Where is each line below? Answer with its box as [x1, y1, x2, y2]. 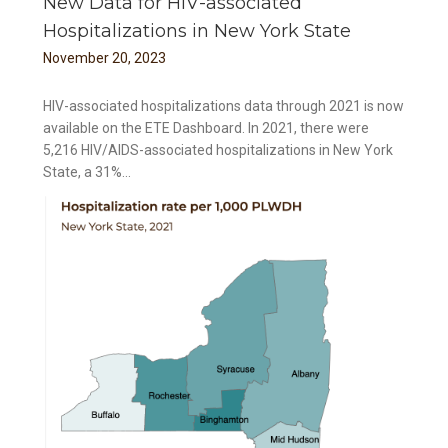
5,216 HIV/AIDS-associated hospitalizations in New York [43, 142, 394, 159]
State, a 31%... [43, 164, 132, 181]
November [43, 50, 110, 67]
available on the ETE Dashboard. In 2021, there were [43, 120, 370, 137]
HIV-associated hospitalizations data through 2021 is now [43, 98, 405, 115]
